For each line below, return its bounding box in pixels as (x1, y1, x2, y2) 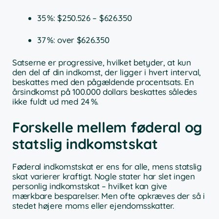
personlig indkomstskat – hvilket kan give (12, 181, 167, 192)
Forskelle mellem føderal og (12, 118, 202, 136)
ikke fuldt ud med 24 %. (12, 96, 99, 107)
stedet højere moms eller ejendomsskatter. (12, 200, 174, 211)
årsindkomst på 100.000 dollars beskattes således (12, 86, 197, 97)
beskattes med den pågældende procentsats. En (12, 76, 194, 87)
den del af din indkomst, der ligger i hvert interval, (12, 66, 201, 77)
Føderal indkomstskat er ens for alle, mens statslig (12, 161, 202, 172)
